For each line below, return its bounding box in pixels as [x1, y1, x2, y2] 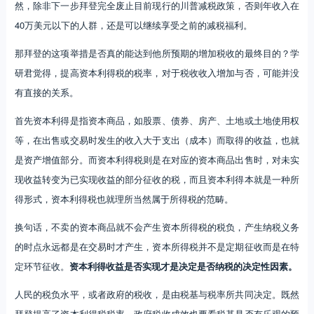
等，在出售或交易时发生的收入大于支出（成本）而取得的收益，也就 [14, 132, 300, 146]
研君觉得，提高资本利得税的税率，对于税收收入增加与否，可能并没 [14, 65, 300, 79]
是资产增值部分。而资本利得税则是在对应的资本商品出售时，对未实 [14, 152, 300, 166]
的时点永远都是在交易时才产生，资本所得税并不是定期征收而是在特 [14, 239, 300, 253]
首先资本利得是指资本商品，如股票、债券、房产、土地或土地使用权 [14, 113, 300, 127]
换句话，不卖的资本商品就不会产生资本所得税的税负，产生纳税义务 [14, 219, 300, 233]
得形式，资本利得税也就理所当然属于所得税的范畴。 [14, 191, 233, 205]
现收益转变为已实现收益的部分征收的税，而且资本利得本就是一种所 [14, 172, 300, 186]
